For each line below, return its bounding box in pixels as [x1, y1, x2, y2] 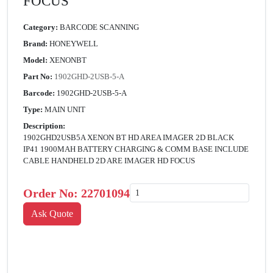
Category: [23, 23, 58, 32]
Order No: [23, 186, 81, 200]
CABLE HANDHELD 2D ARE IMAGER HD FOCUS [23, 156, 195, 166]
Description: [23, 121, 65, 131]
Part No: [23, 72, 52, 82]
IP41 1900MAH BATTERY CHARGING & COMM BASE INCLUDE [23, 144, 249, 154]
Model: [23, 55, 48, 65]
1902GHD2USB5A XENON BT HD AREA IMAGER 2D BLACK [23, 133, 234, 143]
